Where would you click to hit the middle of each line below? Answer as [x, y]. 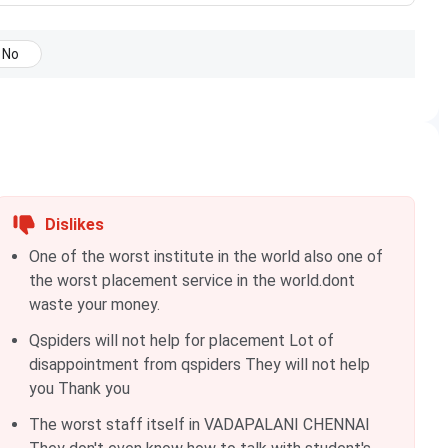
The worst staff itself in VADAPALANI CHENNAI [199, 424]
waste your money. [94, 304]
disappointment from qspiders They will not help [199, 364]
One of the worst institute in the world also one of [205, 256]
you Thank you [79, 388]
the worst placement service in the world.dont [191, 280]
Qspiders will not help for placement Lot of [181, 340]
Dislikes [74, 224]
